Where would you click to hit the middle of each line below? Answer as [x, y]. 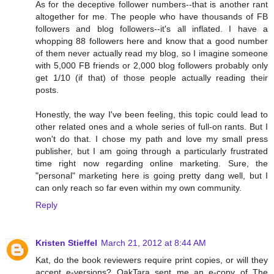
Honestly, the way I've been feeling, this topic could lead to [152, 114]
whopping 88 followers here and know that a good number [152, 41]
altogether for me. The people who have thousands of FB [152, 16]
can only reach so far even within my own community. [139, 187]
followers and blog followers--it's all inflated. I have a [152, 28]
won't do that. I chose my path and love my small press [152, 139]
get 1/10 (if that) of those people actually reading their [152, 77]
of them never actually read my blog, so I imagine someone [152, 53]
